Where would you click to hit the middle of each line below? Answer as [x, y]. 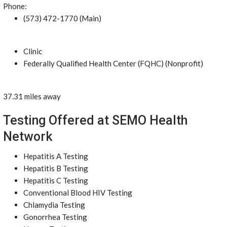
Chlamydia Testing [54, 205]
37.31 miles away [32, 96]
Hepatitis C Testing [56, 180]
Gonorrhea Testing [55, 217]
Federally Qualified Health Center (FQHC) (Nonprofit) [113, 63]
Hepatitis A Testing [56, 156]
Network [28, 137]
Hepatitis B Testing [56, 168]
